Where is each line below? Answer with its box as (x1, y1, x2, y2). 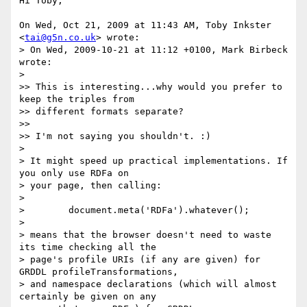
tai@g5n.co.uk (25, 32, 96, 43)
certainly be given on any (19, 291, 156, 302)
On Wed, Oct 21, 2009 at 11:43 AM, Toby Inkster (19, 20, 271, 31)
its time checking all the (19, 242, 156, 253)
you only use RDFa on (19, 168, 129, 179)
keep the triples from (19, 94, 134, 105)
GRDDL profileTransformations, (19, 267, 178, 278)
